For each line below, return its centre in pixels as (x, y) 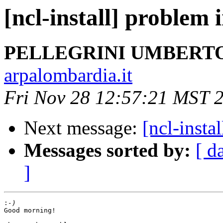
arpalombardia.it (68, 75)
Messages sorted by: (107, 150)
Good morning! (30, 211)
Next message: (83, 128)
